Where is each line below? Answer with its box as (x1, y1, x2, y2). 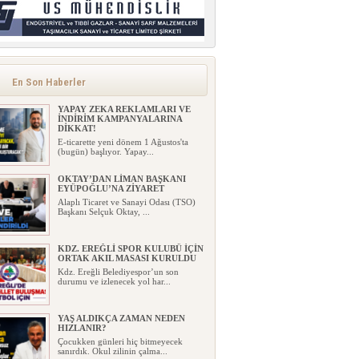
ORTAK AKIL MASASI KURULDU (57, 253, 196, 264)
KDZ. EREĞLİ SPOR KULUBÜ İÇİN (57, 244, 204, 254)
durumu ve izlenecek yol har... (57, 276, 171, 287)
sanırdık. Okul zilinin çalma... (57, 346, 167, 357)
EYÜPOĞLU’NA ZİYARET (57, 184, 164, 194)
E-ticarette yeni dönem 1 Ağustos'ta (57, 137, 188, 147)
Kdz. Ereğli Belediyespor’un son (57, 267, 179, 277)
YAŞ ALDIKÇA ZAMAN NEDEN (57, 313, 185, 324)
